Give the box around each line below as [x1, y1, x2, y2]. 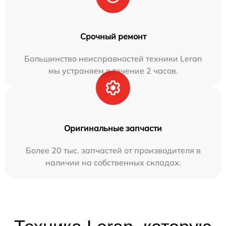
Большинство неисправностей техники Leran [24, 53, 202, 64]
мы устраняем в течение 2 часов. [48, 66, 178, 76]
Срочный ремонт [80, 31, 146, 42]
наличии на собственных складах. [45, 157, 181, 168]
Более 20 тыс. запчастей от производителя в [25, 145, 201, 156]
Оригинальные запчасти [64, 123, 162, 134]
